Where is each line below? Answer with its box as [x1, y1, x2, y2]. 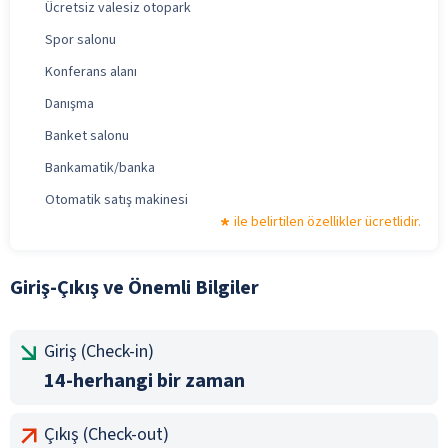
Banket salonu [45, 125, 129, 146]
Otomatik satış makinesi [45, 189, 188, 210]
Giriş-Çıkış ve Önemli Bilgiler [10, 273, 259, 302]
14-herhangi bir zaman [44, 366, 245, 395]
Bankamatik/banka [45, 157, 155, 178]
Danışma [45, 93, 94, 114]
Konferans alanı [45, 61, 137, 82]
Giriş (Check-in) [44, 338, 154, 364]
